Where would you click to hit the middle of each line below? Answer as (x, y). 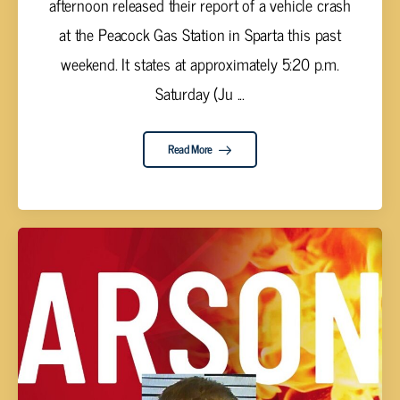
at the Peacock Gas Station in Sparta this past (200, 33)
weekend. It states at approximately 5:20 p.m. (200, 63)
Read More (191, 149)
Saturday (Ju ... (200, 92)
